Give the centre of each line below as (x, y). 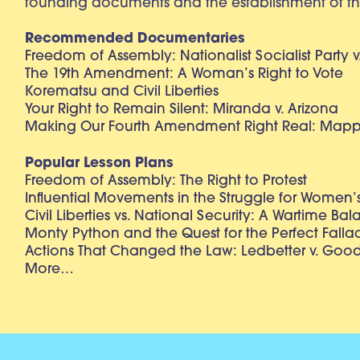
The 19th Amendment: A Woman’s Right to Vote (184, 75)
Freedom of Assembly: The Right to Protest (166, 182)
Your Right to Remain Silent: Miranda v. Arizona (182, 110)
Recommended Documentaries (135, 39)
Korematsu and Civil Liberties (122, 92)
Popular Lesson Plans (100, 164)
